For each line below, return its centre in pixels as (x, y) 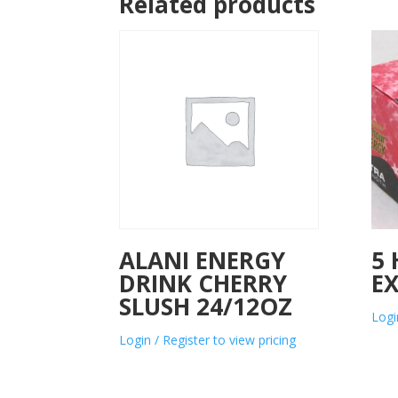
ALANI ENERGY (203, 261)
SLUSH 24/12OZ (206, 307)
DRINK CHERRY (203, 284)
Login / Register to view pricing (208, 340)
